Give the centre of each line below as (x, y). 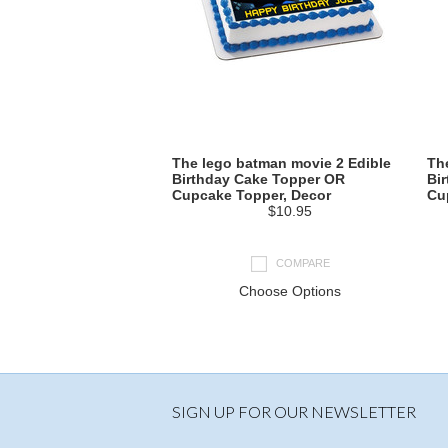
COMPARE (302, 262)
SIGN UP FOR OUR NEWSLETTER (294, 411)
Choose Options (289, 290)
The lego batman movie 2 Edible (281, 162)
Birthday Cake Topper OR (258, 178)
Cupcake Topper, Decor (251, 194)
